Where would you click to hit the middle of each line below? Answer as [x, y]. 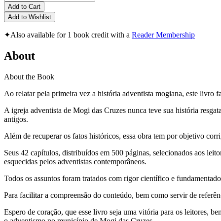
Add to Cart [24, 7]
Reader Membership [163, 35]
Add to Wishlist [30, 17]
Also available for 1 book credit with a [71, 35]
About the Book [29, 76]
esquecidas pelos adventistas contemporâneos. [75, 161]
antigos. [16, 119]
